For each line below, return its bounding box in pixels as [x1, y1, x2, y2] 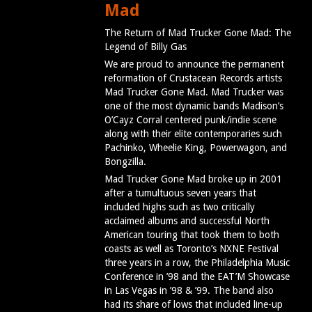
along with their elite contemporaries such [104, 128, 282, 140]
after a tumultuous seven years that [104, 187, 256, 199]
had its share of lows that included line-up [104, 299, 283, 311]
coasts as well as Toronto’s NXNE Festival [104, 243, 279, 255]
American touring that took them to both [104, 229, 279, 241]
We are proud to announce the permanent [104, 58, 284, 70]
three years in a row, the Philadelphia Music [104, 257, 290, 269]
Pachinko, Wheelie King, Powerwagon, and [104, 142, 287, 154]
